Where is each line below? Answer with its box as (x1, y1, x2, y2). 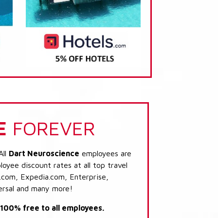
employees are (79, 148, 131, 158)
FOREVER (7, 116, 95, 139)
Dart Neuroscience (9, 148, 79, 158)
